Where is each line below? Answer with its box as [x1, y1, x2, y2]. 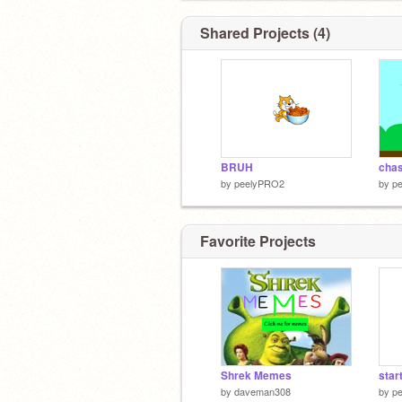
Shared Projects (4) [200, 22, 330, 43]
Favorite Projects [200, 230, 316, 251]
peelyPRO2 [234, 176, 284, 190]
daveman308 [234, 383, 291, 398]
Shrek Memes [221, 367, 292, 383]
